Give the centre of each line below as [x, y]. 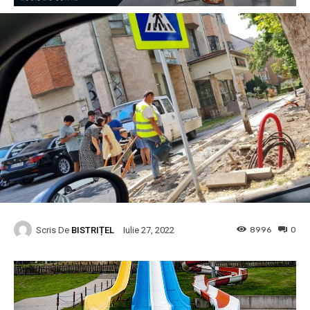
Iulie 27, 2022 [149, 230]
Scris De [53, 230]
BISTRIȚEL [93, 230]
